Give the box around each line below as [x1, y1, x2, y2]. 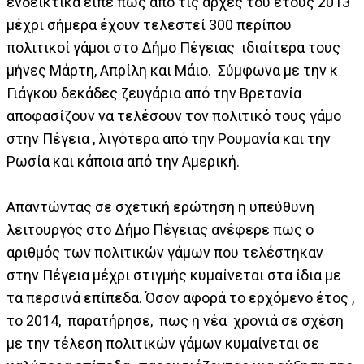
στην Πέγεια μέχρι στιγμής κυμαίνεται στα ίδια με [6, 266, 341, 284]
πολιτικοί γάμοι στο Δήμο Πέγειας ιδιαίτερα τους [6, 38, 340, 56]
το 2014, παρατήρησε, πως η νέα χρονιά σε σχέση [6, 311, 344, 329]
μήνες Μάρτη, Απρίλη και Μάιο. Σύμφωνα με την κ [6, 61, 338, 79]
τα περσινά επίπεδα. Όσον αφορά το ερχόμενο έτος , [6, 288, 354, 306]
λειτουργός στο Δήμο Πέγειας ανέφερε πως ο [6, 220, 314, 238]
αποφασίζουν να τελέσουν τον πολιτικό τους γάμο [6, 106, 341, 124]
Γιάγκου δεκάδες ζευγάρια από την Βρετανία [6, 84, 301, 102]
